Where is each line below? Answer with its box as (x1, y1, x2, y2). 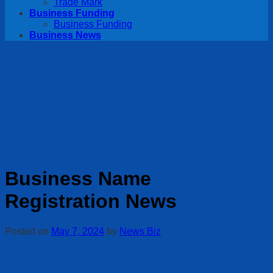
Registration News (5, 190, 177, 213)
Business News (29, 30, 101, 40)
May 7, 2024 (51, 225, 104, 236)
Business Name (5, 168, 151, 190)
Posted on (5, 225, 51, 236)
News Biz (119, 225, 161, 236)
